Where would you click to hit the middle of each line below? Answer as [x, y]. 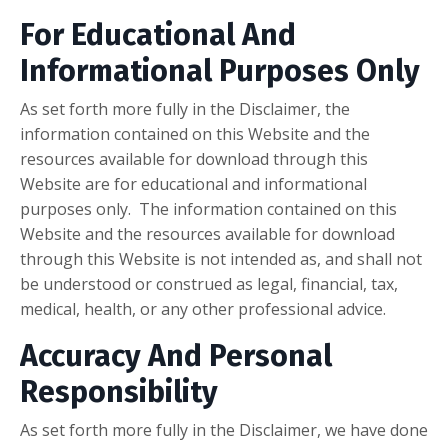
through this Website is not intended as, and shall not [221, 259]
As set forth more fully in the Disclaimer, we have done [224, 430]
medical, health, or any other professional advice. [203, 309]
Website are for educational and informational [193, 184]
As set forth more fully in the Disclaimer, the [185, 109]
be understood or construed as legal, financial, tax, [209, 284]
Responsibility [119, 392]
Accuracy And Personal [176, 356]
